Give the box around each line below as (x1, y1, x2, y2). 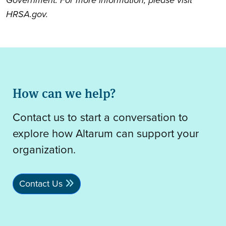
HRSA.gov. (6, 7, 48, 21)
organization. (13, 141, 76, 158)
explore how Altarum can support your (13, 125, 199, 142)
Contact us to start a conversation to (13, 108, 188, 126)
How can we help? (13, 83, 116, 101)
